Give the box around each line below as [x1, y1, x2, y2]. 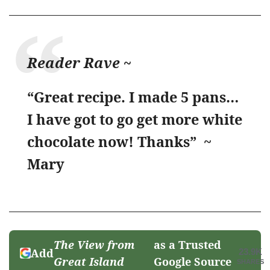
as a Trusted [154, 237, 222, 252]
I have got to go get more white [27, 109, 242, 129]
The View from [54, 237, 134, 252]
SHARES [237, 258, 264, 265]
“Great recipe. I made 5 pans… [27, 87, 239, 107]
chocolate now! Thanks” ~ [27, 131, 212, 151]
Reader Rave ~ [27, 52, 131, 72]
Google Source [154, 254, 232, 269]
